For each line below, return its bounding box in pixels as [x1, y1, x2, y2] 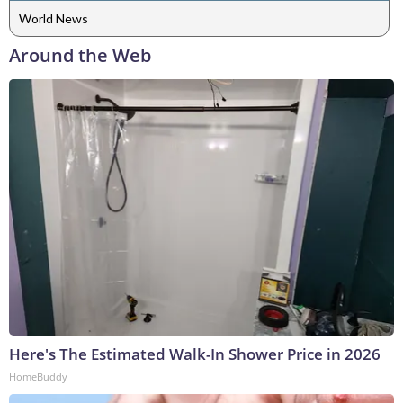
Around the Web [9, 42, 151, 67]
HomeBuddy [9, 369, 67, 383]
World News [19, 11, 88, 27]
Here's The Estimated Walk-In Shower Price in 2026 [9, 343, 381, 364]
